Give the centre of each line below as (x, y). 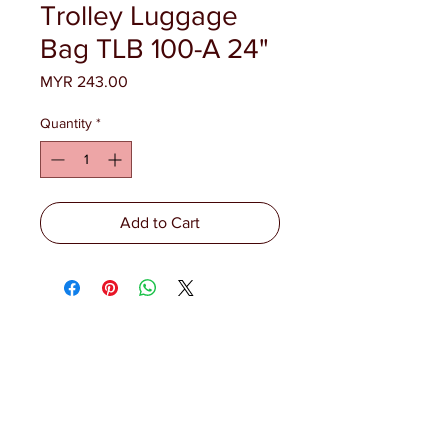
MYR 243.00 (84, 81)
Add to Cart (160, 222)
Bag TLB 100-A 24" (154, 48)
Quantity (66, 123)
